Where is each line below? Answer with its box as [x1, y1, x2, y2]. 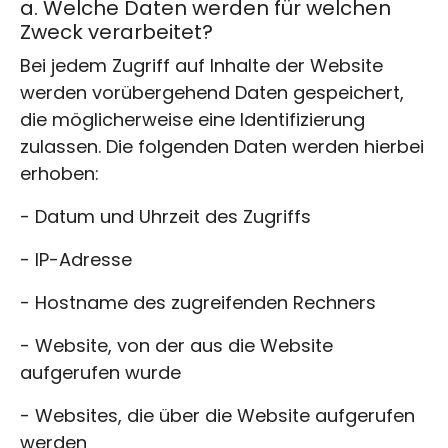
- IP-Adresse [20, 246, 132, 272]
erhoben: [20, 160, 99, 186]
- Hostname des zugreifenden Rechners [20, 289, 376, 315]
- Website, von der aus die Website [20, 332, 333, 358]
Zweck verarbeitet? [20, 17, 213, 46]
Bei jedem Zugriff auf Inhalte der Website [20, 52, 383, 78]
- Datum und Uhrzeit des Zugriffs [20, 203, 311, 229]
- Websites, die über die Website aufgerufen [20, 402, 415, 428]
